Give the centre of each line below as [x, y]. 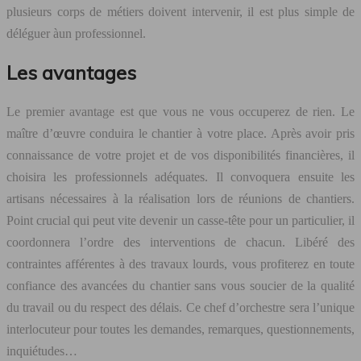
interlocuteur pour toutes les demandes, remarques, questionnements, [180, 329]
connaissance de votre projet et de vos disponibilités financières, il [180, 155]
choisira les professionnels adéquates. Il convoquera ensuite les [180, 176]
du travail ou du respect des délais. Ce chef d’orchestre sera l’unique [180, 307]
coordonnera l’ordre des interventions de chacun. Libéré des [180, 242]
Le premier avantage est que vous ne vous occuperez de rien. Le [180, 111]
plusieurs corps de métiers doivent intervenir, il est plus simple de [180, 11]
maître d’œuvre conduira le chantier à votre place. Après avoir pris [180, 133]
